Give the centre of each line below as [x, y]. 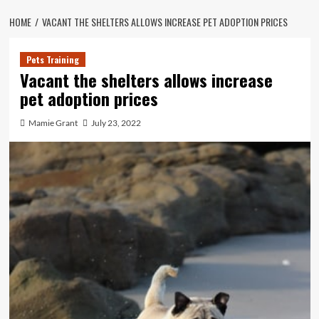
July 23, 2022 [116, 123]
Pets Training [52, 59]
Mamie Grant [53, 123]
